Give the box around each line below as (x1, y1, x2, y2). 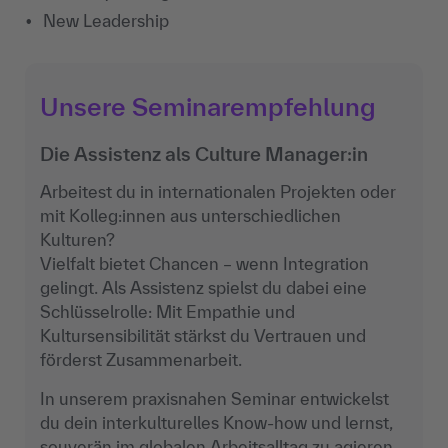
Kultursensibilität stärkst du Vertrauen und (40, 326, 366, 346)
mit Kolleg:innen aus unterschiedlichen (40, 206, 341, 226)
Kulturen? (40, 230, 115, 250)
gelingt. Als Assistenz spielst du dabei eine (40, 278, 367, 298)
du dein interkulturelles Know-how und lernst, (40, 413, 393, 433)
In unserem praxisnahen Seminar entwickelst (40, 389, 389, 409)
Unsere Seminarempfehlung (40, 92, 376, 122)
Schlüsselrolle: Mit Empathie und (40, 302, 295, 322)
